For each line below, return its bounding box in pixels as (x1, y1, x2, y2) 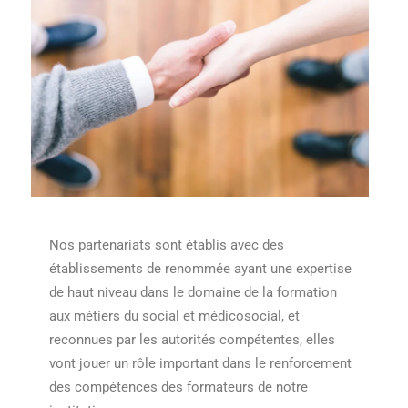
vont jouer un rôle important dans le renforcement (49, 354, 352, 372)
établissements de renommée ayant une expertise (49, 260, 352, 277)
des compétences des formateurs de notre (49, 378, 308, 395)
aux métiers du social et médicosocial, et (49, 307, 300, 324)
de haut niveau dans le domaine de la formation (49, 283, 337, 301)
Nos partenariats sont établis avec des (49, 236, 284, 253)
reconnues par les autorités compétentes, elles (49, 331, 335, 348)
